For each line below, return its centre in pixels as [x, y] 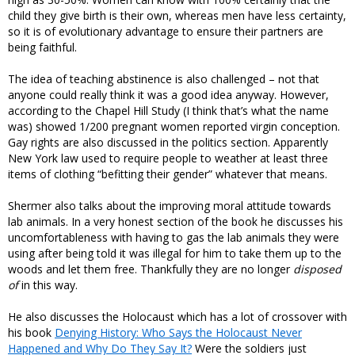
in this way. [48, 285]
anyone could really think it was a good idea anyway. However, [168, 95]
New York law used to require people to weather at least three [168, 158]
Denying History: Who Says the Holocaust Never [178, 333]
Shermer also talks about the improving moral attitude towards [170, 206]
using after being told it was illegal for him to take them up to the [175, 254]
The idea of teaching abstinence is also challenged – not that [164, 79]
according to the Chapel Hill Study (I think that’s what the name [168, 111]
